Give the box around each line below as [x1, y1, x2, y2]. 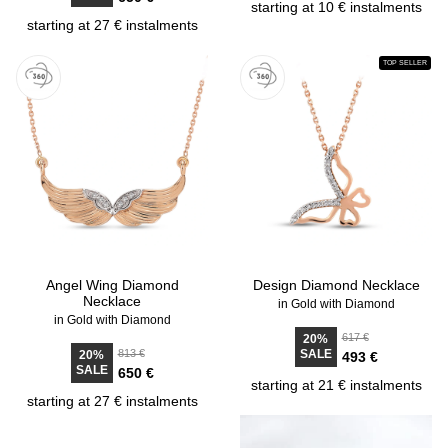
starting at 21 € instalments [250, 377, 422, 393]
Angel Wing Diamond [45, 277, 179, 293]
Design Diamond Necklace [252, 277, 420, 293]
